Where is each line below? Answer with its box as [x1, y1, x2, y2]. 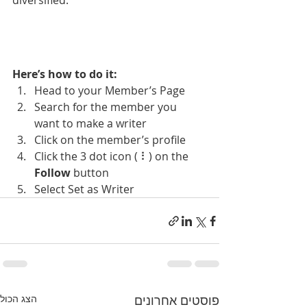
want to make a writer [34, 116, 147, 132]
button [71, 165, 109, 181]
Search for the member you [34, 99, 180, 115]
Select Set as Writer [34, 182, 134, 197]
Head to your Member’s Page [34, 83, 185, 99]
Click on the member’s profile [34, 132, 186, 148]
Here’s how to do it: [12, 66, 117, 82]
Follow [34, 165, 71, 181]
